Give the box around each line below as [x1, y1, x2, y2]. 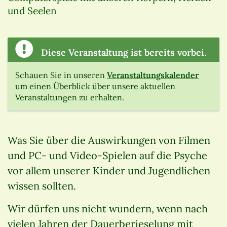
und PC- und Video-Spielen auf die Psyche [8, 149, 207, 162]
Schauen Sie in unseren [15, 70, 107, 81]
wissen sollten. [8, 179, 76, 193]
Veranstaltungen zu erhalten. [15, 92, 124, 103]
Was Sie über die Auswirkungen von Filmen [8, 134, 210, 147]
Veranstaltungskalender [107, 70, 199, 81]
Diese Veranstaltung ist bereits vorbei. [39, 47, 206, 59]
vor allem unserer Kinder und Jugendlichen [8, 164, 210, 177]
